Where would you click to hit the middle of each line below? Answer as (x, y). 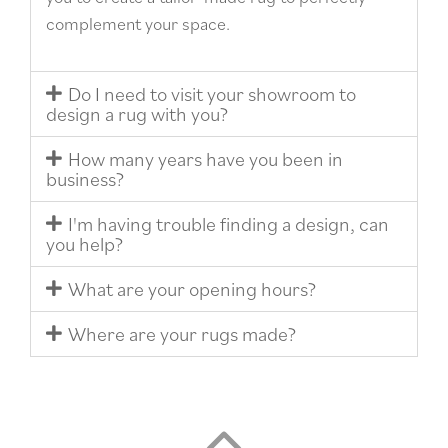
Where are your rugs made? (181, 334)
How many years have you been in (205, 159)
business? (85, 179)
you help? (84, 244)
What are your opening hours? (191, 289)
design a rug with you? (137, 114)
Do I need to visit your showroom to (211, 94)
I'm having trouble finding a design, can (228, 224)
